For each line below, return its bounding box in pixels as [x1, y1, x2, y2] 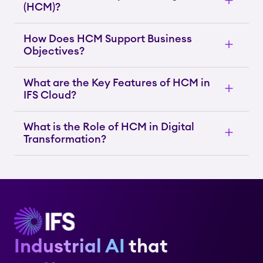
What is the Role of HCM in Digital [23, 122, 194, 132]
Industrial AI [14, 237, 129, 256]
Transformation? [23, 134, 106, 144]
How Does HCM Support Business [23, 33, 192, 44]
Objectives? [23, 46, 85, 56]
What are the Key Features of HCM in [23, 77, 210, 88]
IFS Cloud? [23, 90, 76, 100]
